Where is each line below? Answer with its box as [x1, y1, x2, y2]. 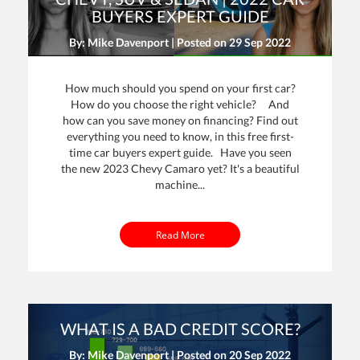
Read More [155, 227, 205, 241]
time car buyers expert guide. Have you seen [68, 145, 292, 160]
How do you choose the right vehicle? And [71, 97, 289, 112]
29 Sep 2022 [229, 35, 291, 50]
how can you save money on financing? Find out [62, 113, 298, 128]
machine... [155, 178, 205, 192]
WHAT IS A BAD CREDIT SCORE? [59, 318, 301, 338]
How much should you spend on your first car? [64, 81, 296, 96]
